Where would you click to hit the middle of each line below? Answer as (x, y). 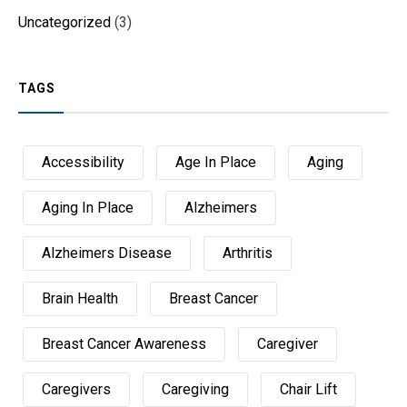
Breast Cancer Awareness (124, 343)
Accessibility (83, 162)
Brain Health (80, 298)
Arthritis (248, 253)
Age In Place (216, 162)
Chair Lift (308, 389)
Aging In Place (88, 207)
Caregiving (195, 389)
